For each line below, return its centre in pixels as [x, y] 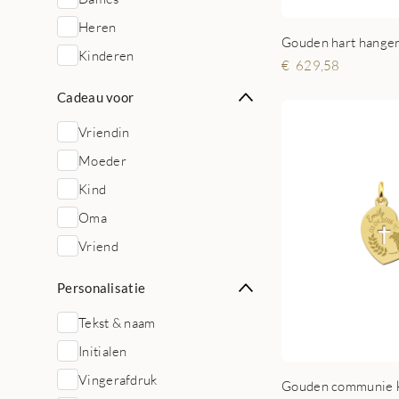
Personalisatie [102, 288]
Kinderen [106, 55]
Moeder [102, 160]
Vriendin [104, 132]
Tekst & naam [117, 322]
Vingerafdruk [118, 379]
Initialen [103, 351]
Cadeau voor [96, 97]
